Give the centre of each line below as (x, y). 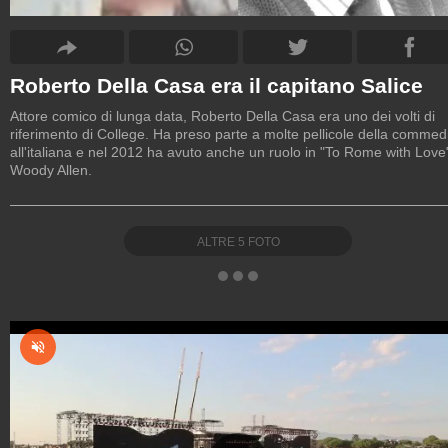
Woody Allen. (51, 169)
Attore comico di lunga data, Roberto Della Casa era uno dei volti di (222, 115)
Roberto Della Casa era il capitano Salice (216, 85)
